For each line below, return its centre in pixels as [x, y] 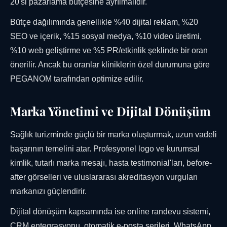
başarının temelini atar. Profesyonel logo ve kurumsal [105, 149]
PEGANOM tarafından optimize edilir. [77, 79]
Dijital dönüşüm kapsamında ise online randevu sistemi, [110, 212]
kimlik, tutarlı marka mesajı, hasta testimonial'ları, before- [111, 163]
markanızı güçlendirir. [48, 192]
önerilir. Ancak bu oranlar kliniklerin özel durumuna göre [110, 65]
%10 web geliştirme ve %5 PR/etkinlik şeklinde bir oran [109, 51]
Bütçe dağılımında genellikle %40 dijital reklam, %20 [104, 22]
